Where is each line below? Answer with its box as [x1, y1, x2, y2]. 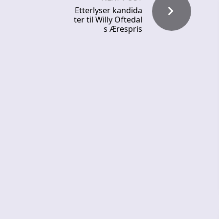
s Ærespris [104, 23, 142, 35]
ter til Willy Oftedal [74, 14, 142, 25]
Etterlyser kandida [75, 5, 142, 16]
